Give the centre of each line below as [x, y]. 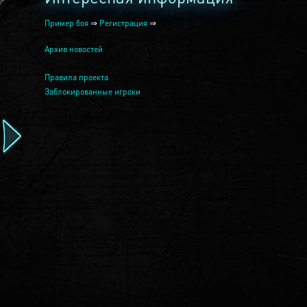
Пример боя [67, 23]
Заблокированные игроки [93, 91]
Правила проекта [77, 77]
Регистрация [124, 23]
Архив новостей [74, 49]
